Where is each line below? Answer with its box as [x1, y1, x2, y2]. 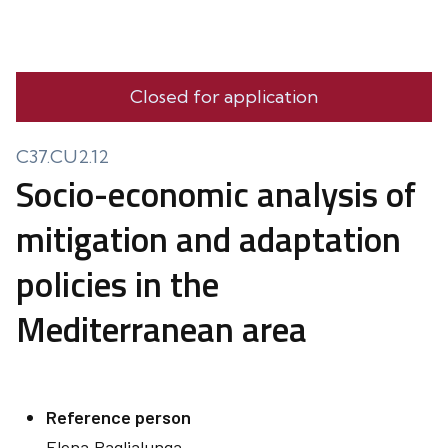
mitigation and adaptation [16, 212, 401, 266]
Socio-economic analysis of [16, 167, 416, 221]
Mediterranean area [16, 302, 307, 356]
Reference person [46, 406, 191, 428]
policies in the [16, 257, 219, 311]
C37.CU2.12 [16, 145, 109, 168]
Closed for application [130, 85, 318, 108]
